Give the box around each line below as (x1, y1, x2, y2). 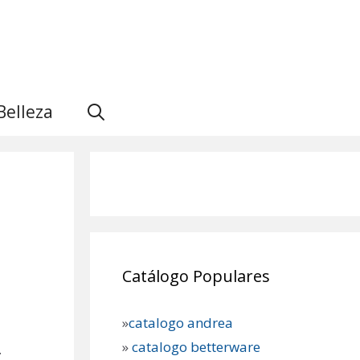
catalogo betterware (129, 337, 260, 357)
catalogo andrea (129, 313, 233, 333)
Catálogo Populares (122, 265, 270, 288)
